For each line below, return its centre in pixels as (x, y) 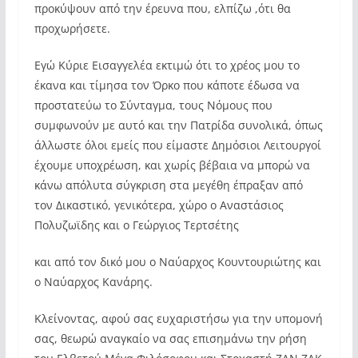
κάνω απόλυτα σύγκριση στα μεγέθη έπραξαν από (168, 185)
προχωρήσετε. (72, 28)
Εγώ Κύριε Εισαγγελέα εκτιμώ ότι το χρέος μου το (167, 65)
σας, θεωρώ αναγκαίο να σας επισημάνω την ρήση (170, 338)
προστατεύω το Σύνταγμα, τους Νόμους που (153, 105)
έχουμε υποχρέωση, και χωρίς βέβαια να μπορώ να (172, 165)
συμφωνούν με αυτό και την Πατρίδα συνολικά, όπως (178, 125)
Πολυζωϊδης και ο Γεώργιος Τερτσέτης (136, 225)
